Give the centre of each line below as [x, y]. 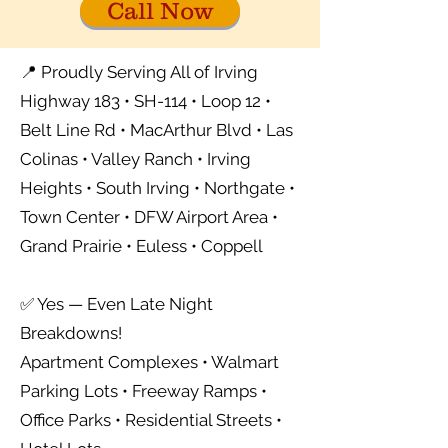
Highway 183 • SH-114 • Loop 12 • [145, 101]
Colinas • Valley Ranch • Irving [135, 159]
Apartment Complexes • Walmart [149, 362]
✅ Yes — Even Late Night [116, 304]
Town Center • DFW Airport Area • [149, 217]
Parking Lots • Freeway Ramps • [143, 391]
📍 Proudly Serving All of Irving [139, 72]
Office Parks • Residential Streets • [151, 420]
